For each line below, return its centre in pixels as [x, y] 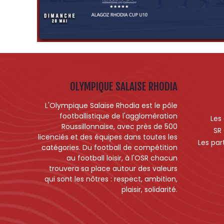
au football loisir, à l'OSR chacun [122, 158]
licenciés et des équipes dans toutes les [107, 137]
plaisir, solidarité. [149, 189]
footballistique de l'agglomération [118, 116]
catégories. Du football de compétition [109, 147]
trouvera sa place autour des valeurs [113, 168]
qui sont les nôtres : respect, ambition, [111, 179]
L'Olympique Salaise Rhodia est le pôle [111, 105]
